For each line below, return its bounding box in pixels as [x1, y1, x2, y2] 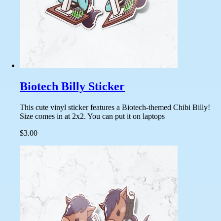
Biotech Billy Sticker [20, 80, 125, 93]
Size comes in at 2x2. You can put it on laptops [20, 112, 165, 120]
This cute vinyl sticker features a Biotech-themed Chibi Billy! [20, 103, 210, 111]
